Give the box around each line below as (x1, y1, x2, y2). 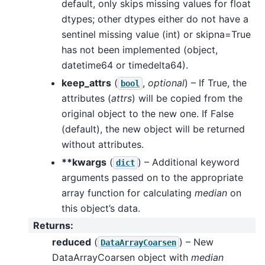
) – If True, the (185, 76, 247, 89)
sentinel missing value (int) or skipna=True (62, 28, 251, 40)
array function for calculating (62, 186, 195, 199)
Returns (33, 219, 70, 232)
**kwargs (62, 156, 106, 168)
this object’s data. (62, 202, 140, 214)
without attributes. (62, 138, 144, 150)
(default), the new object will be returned (62, 122, 245, 135)
